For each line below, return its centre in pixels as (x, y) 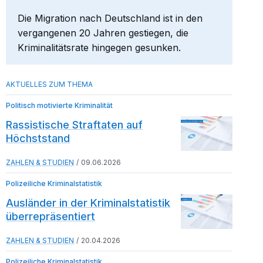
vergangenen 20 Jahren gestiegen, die (103, 33)
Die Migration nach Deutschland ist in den (110, 18)
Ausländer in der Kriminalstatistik (88, 203)
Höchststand (38, 138)
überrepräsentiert (51, 216)
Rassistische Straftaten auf (75, 124)
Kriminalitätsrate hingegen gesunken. (100, 47)
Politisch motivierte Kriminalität (60, 105)
